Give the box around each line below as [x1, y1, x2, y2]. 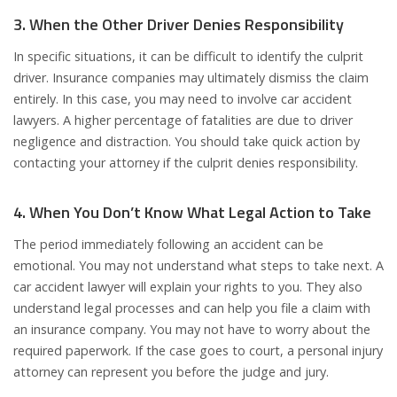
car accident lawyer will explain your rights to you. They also [13, 278, 362, 296]
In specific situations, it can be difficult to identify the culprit [13, 48, 363, 66]
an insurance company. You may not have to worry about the [13, 321, 370, 339]
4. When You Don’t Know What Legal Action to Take [13, 200, 371, 225]
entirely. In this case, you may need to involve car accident [13, 90, 352, 108]
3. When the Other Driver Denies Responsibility [13, 12, 344, 37]
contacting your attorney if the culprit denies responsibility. [13, 154, 358, 172]
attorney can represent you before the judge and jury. [13, 363, 329, 381]
